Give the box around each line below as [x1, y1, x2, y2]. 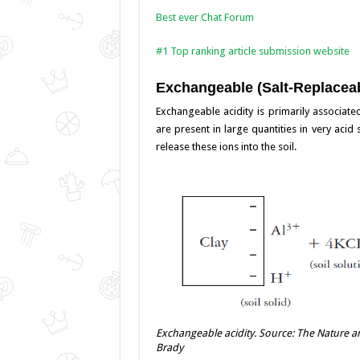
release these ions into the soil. [155, 140, 297, 153]
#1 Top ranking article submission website [155, 44, 350, 57]
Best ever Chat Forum [155, 10, 254, 23]
